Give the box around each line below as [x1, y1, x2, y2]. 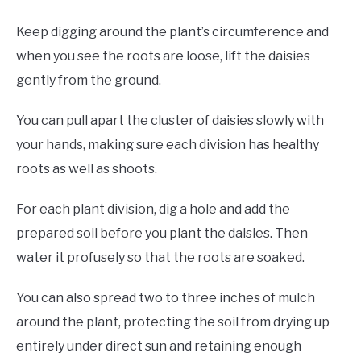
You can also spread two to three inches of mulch [16, 290, 315, 306]
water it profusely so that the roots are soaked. [16, 250, 309, 266]
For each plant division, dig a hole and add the [16, 201, 290, 218]
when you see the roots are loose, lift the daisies [16, 48, 310, 64]
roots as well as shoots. [16, 161, 162, 177]
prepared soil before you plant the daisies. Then [16, 226, 308, 242]
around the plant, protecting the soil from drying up [16, 314, 330, 330]
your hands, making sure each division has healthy [16, 137, 319, 153]
